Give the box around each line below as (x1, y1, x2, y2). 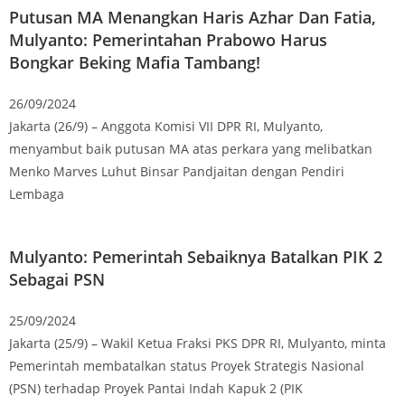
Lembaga (9, 184, 64, 202)
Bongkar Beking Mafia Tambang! (9, 51, 260, 73)
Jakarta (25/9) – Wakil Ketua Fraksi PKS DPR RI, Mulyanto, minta (9, 334, 386, 352)
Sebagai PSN (9, 268, 105, 290)
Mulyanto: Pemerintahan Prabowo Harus (9, 28, 327, 51)
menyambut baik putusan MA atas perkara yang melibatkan (9, 139, 372, 157)
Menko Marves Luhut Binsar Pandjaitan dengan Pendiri (9, 162, 344, 180)
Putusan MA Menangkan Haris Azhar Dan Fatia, (9, 5, 376, 28)
